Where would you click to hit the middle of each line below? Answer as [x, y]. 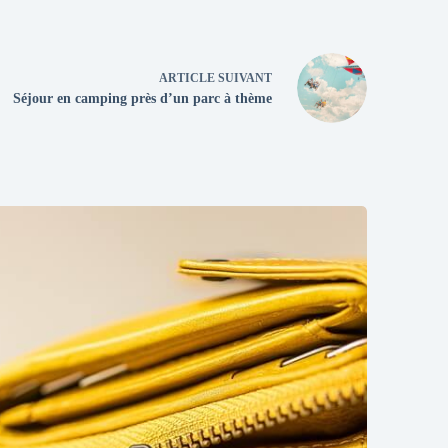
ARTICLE [187, 78]
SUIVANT [244, 78]
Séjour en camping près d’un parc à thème [143, 99]
